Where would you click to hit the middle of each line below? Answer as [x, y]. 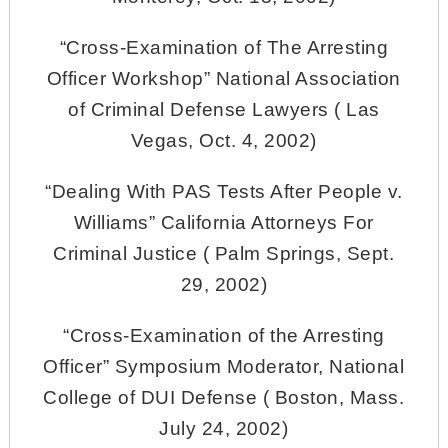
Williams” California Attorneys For [223, 222]
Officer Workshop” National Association [223, 78]
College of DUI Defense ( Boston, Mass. [224, 397]
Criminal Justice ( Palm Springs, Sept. [224, 253]
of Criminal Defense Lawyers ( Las [224, 109]
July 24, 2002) [224, 428]
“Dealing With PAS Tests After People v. [224, 191]
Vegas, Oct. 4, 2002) [223, 140]
